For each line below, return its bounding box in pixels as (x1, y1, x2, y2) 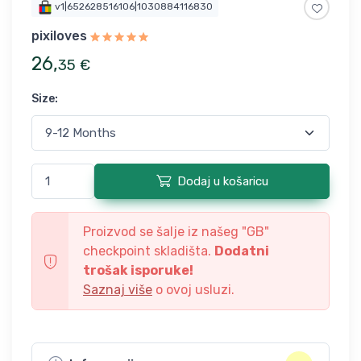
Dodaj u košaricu (176, 173, 268, 189)
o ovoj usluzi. (152, 281, 234, 297)
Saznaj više (83, 281, 152, 297)
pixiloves (31, 27, 87, 44)
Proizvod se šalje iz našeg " (83, 223, 247, 239)
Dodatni (214, 243, 269, 259)
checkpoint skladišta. (83, 243, 214, 259)
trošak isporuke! (83, 262, 193, 278)
